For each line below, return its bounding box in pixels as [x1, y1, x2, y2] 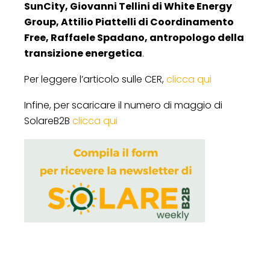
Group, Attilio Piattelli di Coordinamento [24, 14, 234, 29]
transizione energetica [24, 46, 142, 60]
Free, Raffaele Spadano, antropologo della [24, 30, 244, 45]
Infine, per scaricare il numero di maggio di [24, 98, 222, 112]
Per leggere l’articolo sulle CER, [24, 72, 166, 86]
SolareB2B [24, 113, 72, 128]
